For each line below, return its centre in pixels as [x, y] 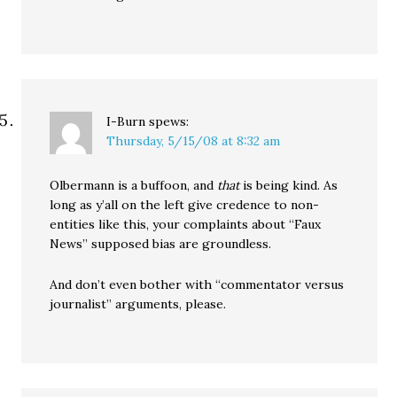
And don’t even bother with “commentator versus [197, 284]
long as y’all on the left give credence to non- [185, 205]
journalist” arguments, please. [138, 304]
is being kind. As [289, 185]
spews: [169, 121]
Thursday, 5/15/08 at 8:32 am [194, 141]
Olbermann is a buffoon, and [134, 185]
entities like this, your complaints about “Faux [186, 224]
